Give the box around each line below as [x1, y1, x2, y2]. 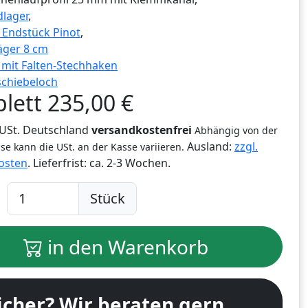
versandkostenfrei [91, 122, 192, 138]
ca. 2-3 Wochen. [89, 155, 170, 171]
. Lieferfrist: [27, 155, 89, 171]
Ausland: [184, 139, 234, 155]
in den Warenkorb [42, 234, 208, 261]
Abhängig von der [195, 124, 278, 137]
